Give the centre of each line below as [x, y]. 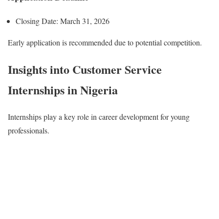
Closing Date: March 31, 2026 [63, 21]
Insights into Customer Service [85, 69]
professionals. [29, 130]
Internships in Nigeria [63, 89]
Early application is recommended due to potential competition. [105, 42]
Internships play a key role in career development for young [99, 116]
